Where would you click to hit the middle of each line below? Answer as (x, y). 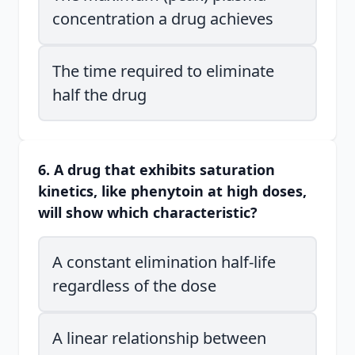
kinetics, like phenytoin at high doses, (172, 191)
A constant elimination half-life (164, 262)
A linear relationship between (159, 338)
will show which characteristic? (148, 212)
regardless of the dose (134, 286)
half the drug (99, 95)
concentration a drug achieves (163, 19)
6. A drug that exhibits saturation (157, 170)
